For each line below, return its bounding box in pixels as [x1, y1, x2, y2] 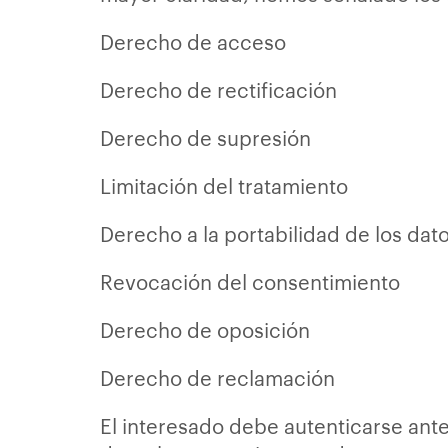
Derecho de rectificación [100, 75, 337, 103]
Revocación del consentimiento [100, 267, 400, 295]
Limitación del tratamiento [100, 171, 348, 199]
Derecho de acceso [100, 27, 286, 55]
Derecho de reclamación [100, 363, 335, 391]
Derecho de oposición [100, 315, 310, 343]
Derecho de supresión [100, 123, 311, 151]
